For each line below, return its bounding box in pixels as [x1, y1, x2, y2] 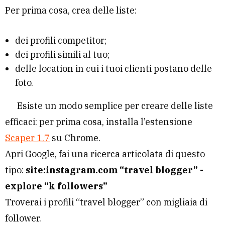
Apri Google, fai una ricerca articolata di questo [5, 148, 205, 160]
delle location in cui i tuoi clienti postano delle [15, 63, 212, 74]
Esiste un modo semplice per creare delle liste [17, 100, 213, 111]
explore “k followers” [5, 180, 107, 192]
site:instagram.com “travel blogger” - [26, 164, 203, 176]
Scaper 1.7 [5, 132, 50, 144]
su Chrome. [50, 132, 100, 144]
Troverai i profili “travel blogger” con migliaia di [5, 196, 207, 208]
